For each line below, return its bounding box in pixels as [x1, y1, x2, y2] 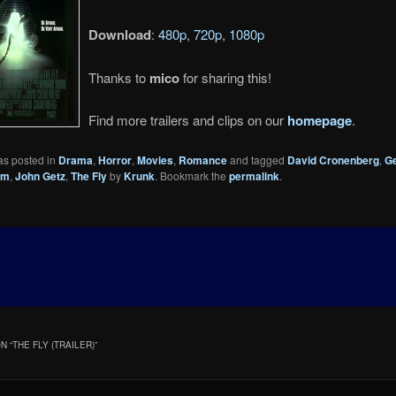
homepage [286, 110, 352, 131]
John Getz [14, 168, 65, 185]
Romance [178, 152, 227, 169]
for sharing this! [179, 67, 271, 87]
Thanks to [88, 67, 149, 87]
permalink [228, 168, 279, 185]
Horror [97, 152, 132, 169]
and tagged [226, 152, 287, 168]
